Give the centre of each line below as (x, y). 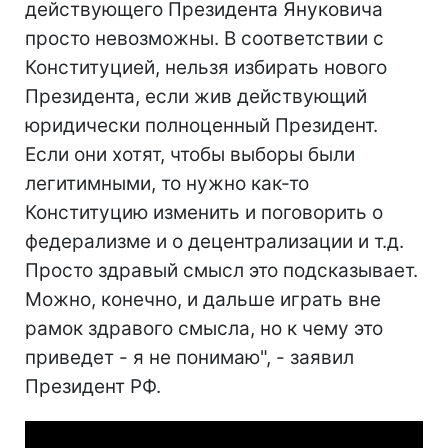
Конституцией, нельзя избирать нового (206, 67)
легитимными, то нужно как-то (167, 183)
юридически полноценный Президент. (201, 125)
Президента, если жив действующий (196, 96)
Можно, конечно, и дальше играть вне (203, 299)
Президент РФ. (93, 386)
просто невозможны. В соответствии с (204, 38)
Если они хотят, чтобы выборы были (190, 154)
